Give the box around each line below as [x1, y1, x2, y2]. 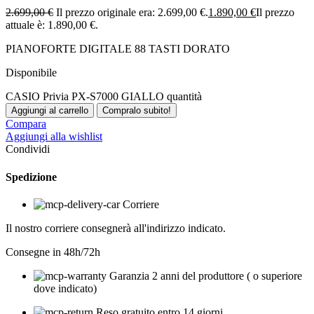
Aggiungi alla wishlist [6, 130, 102, 143]
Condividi [6, 143, 50, 156]
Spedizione [6, 170, 57, 183]
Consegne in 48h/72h [6, 245, 100, 258]
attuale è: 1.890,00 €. [6, 19, 98, 32]
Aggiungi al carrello [11, 105, 88, 116]
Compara [6, 118, 46, 130]
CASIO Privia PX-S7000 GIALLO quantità [6, 90, 202, 103]
